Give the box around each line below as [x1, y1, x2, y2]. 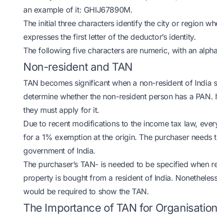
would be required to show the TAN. [23, 186, 149, 196]
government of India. [23, 146, 95, 155]
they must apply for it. [23, 105, 99, 115]
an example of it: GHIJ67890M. [23, 5, 133, 15]
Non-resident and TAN [23, 60, 133, 73]
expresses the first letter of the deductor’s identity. [23, 32, 196, 42]
